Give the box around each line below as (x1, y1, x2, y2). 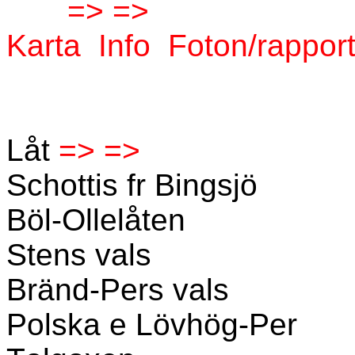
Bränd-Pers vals (6, 273, 229, 307)
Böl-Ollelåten (6, 203, 185, 237)
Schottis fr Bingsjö (6, 168, 258, 202)
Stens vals (6, 238, 151, 272)
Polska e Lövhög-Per (6, 307, 297, 342)
